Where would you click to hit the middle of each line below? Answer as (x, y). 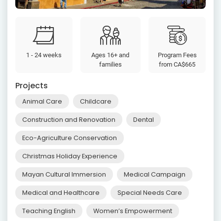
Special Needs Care (150, 193)
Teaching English (49, 211)
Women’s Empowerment (133, 211)
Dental (144, 120)
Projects (32, 86)
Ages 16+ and (110, 55)
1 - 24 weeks (44, 55)
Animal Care (42, 102)
